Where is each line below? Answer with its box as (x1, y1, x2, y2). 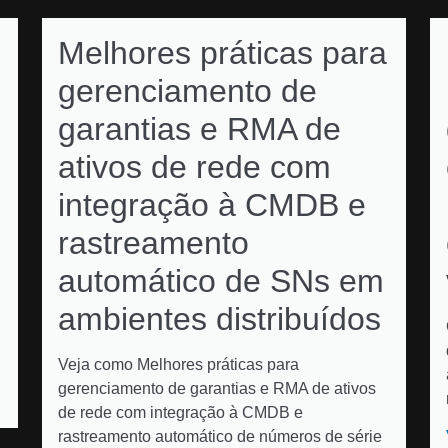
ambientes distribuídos (58, 301, 381, 337)
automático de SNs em (58, 263, 384, 299)
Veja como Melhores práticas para (58, 356, 299, 373)
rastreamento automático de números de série (58, 428, 382, 445)
